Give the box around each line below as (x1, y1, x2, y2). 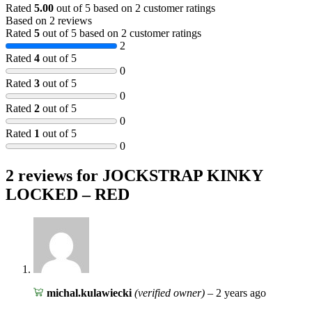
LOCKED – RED (6, 185, 130, 203)
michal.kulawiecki (46, 287, 134, 299)
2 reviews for (6, 166, 102, 185)
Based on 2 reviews (6, 14, 92, 26)
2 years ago (215, 287, 266, 299)
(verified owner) (134, 287, 205, 299)
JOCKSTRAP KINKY (102, 166, 263, 185)
